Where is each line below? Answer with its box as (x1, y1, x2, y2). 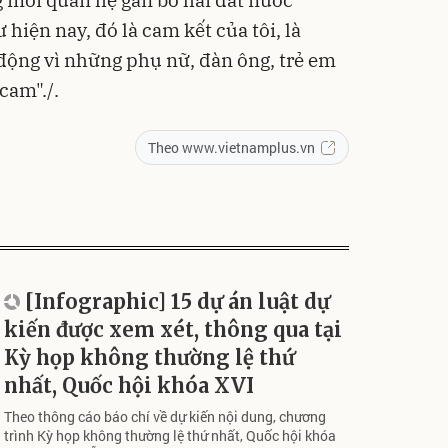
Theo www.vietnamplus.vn (148, 138, 315, 157)
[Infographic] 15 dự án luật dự (25, 289, 330, 314)
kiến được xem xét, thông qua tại (4, 317, 342, 342)
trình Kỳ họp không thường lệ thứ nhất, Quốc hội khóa (4, 426, 336, 445)
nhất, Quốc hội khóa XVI (4, 373, 254, 398)
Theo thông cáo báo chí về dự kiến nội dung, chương (4, 407, 326, 426)
